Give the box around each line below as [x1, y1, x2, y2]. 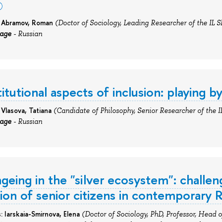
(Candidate [53, 106, 90, 115]
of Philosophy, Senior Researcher [89, 106, 197, 115]
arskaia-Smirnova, [6, 209, 61, 219]
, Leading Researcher [119, 18, 188, 27]
